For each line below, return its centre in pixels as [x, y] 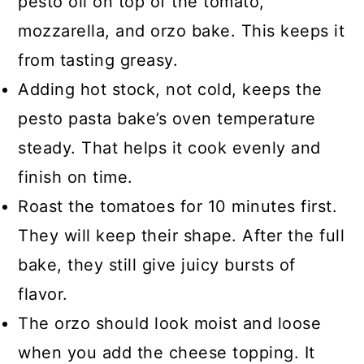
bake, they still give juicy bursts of [157, 265]
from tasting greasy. [98, 60]
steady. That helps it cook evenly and [169, 148]
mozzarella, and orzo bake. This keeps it [182, 31]
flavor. [43, 294]
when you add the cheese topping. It [167, 353]
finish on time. [76, 177]
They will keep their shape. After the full [182, 236]
